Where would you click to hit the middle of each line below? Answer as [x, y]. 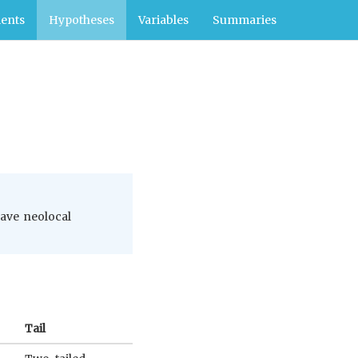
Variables [163, 20]
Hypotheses [82, 20]
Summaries [245, 20]
